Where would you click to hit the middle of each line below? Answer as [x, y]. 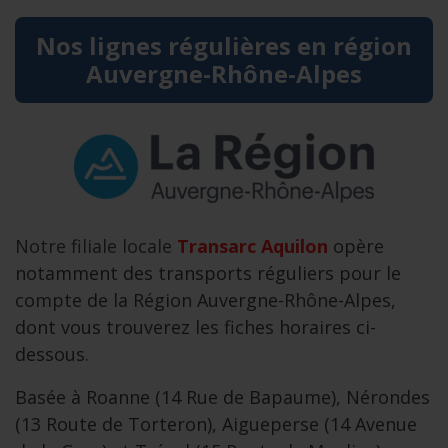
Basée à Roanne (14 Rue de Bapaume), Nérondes [222, 397]
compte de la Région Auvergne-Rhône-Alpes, [205, 300]
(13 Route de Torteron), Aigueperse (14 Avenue [216, 424]
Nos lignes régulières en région [224, 45]
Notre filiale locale [96, 246]
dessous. [52, 354]
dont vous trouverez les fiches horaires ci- [195, 327]
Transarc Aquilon [252, 246]
